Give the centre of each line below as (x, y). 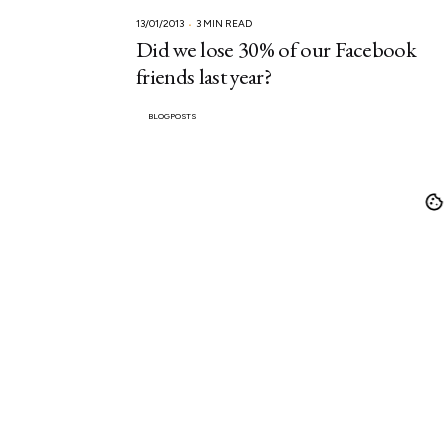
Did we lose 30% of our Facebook (276, 49)
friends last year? (203, 76)
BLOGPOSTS (172, 116)
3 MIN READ (224, 24)
